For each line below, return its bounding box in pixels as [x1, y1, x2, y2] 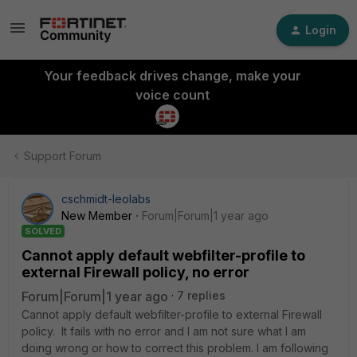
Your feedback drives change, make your [43, 68, 301, 84]
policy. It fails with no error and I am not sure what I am [22, 324, 306, 338]
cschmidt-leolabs [61, 192, 151, 206]
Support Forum [24, 149, 101, 163]
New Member [61, 209, 132, 222]
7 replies [177, 288, 226, 302]
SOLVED [25, 226, 61, 237]
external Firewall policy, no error [22, 264, 249, 280]
